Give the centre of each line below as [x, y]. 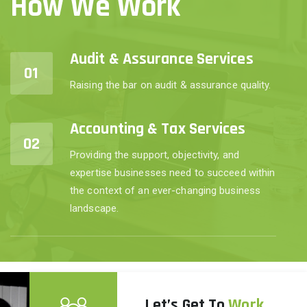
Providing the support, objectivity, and [155, 155]
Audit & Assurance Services [162, 59]
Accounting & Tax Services [158, 129]
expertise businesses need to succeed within [173, 173]
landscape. [94, 209]
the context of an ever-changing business [165, 191]
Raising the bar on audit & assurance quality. [171, 85]
